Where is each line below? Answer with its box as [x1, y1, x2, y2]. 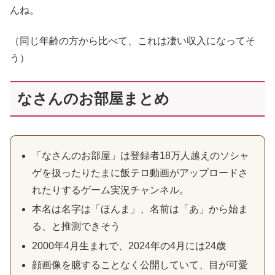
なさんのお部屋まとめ [17, 90, 169, 107]
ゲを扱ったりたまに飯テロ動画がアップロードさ [32, 168, 249, 179]
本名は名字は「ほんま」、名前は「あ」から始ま [32, 204, 249, 215]
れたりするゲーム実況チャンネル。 [32, 185, 190, 196]
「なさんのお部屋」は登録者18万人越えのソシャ [32, 150, 250, 161]
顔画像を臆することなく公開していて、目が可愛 [32, 259, 249, 270]
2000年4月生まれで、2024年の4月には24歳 [32, 240, 227, 251]
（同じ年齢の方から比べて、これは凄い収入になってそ [10, 36, 255, 47]
